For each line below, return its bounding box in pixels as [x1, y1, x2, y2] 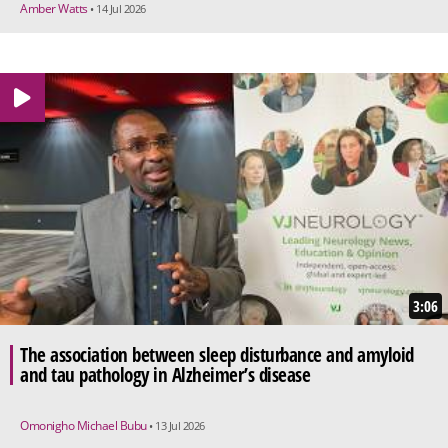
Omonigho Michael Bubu [20, 417, 149, 435]
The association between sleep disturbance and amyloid [20, 342, 414, 369]
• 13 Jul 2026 [149, 418, 205, 434]
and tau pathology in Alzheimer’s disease [20, 362, 310, 389]
